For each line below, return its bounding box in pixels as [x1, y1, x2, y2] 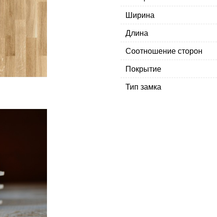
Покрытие [125, 64, 161, 73]
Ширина [125, 11, 155, 19]
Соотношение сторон [125, 46, 202, 55]
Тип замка [125, 82, 161, 91]
